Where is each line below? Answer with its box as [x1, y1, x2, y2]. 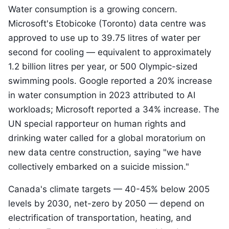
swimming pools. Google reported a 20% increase [8, 76, 212, 86]
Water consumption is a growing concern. [8, 4, 177, 14]
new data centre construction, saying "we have [8, 147, 201, 157]
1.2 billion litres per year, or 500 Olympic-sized [8, 61, 198, 72]
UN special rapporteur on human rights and [8, 119, 186, 129]
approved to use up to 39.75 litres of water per [8, 33, 200, 43]
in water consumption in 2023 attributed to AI [8, 90, 195, 100]
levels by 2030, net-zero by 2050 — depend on [8, 198, 204, 209]
